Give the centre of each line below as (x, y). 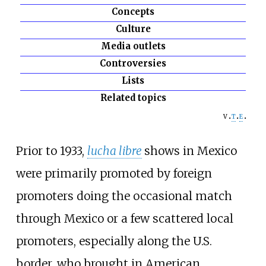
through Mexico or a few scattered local (124, 218)
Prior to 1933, (51, 151)
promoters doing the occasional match (124, 196)
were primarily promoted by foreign (114, 173)
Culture (133, 29)
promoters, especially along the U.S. (114, 241)
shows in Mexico (190, 151)
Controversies (133, 64)
